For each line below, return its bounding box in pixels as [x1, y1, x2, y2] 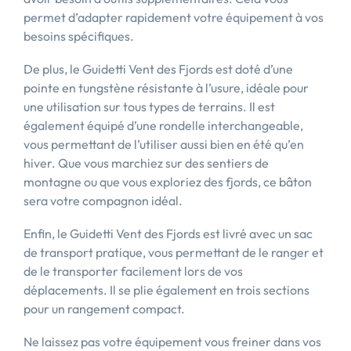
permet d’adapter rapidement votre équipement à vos [24, 9, 324, 25]
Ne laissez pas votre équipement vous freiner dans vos [24, 334, 321, 349]
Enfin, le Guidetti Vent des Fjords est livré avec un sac [24, 226, 313, 241]
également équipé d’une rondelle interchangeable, [24, 118, 303, 133]
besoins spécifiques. [24, 28, 134, 44]
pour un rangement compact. [24, 301, 185, 317]
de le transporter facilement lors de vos [24, 263, 243, 279]
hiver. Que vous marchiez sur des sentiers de [24, 155, 269, 171]
